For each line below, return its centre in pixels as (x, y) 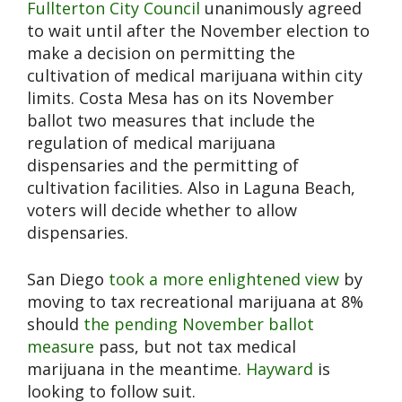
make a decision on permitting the (161, 53)
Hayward (280, 369)
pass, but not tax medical (195, 347)
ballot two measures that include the (171, 121)
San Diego (68, 280)
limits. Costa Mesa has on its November (180, 98)
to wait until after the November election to (198, 31)
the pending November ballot (199, 324)
